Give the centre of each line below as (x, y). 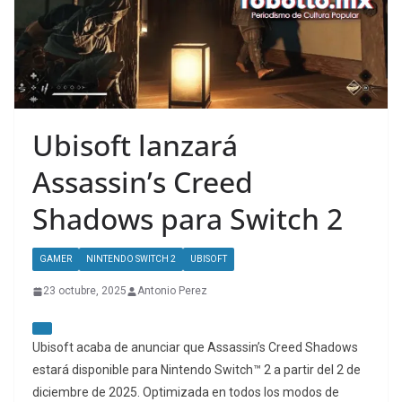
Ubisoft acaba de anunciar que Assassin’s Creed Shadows (195, 348)
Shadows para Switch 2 (188, 219)
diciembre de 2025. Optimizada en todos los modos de (186, 393)
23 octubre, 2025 (85, 291)
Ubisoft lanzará (135, 145)
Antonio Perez (172, 291)
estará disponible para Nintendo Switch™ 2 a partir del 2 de (197, 370)
